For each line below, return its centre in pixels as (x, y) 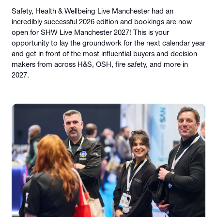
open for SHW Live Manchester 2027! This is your (90, 32)
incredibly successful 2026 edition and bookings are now (102, 22)
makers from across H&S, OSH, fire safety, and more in (100, 64)
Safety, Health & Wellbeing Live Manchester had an (93, 11)
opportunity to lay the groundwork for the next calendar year (108, 43)
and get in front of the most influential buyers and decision (104, 54)
